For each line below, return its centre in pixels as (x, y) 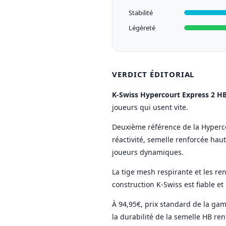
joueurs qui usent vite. (150, 107)
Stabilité (141, 13)
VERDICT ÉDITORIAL (153, 74)
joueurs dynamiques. (148, 152)
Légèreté (142, 28)
